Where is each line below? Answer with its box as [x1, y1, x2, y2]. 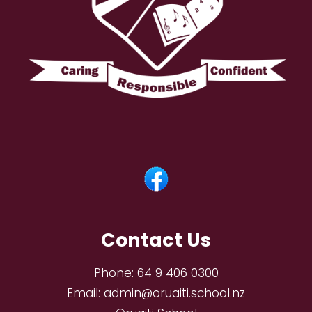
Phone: [93, 265, 137, 282]
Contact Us [101, 227, 211, 253]
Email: [67, 285, 104, 302]
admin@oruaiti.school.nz [104, 285, 245, 302]
